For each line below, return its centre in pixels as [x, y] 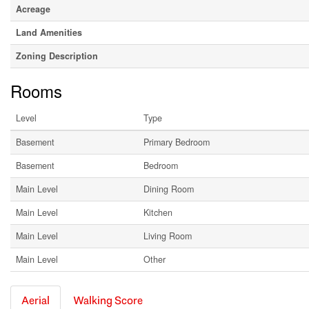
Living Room [168, 236]
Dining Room [169, 189]
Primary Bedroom [177, 142]
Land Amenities [49, 33]
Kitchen [158, 213]
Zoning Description [57, 56]
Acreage [33, 9]
